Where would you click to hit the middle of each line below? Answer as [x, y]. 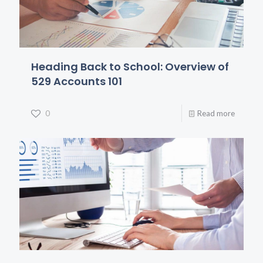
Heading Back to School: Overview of [130, 66]
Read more [216, 113]
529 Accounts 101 [77, 81]
